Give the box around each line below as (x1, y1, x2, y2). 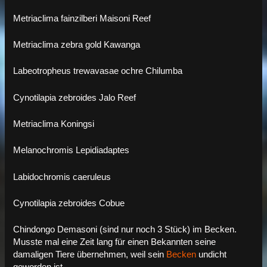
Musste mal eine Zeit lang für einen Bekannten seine (13, 237, 216, 247)
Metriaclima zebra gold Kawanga (13, 39, 141, 49)
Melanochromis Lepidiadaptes (13, 145, 130, 156)
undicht (196, 250, 227, 260)
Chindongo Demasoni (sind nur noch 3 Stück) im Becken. (13, 225, 237, 235)
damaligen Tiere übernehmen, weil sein (13, 250, 167, 260)
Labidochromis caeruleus (13, 172, 111, 182)
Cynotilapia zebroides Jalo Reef (13, 92, 136, 103)
